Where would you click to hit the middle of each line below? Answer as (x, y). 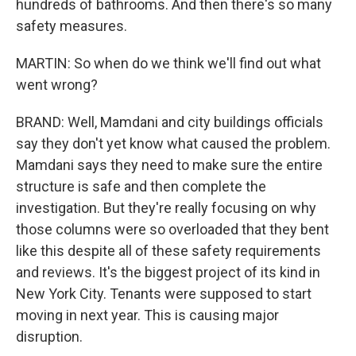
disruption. (49, 337)
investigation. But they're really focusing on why (166, 208)
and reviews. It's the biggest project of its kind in (168, 272)
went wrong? (57, 85)
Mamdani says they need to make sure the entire (169, 165)
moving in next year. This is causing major (147, 315)
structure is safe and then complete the (141, 186)
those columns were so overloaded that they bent (172, 229)
